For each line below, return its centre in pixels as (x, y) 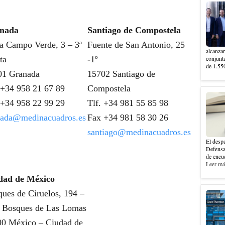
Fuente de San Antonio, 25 (136, 45)
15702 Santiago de (121, 74)
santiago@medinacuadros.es (139, 132)
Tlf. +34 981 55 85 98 (128, 103)
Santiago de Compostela (134, 30)
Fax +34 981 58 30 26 (128, 118)
